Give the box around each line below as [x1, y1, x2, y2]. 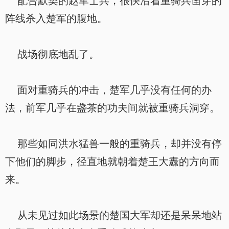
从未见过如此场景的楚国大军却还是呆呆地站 [5, 210, 222, 221]
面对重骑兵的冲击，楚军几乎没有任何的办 [5, 84, 212, 96]
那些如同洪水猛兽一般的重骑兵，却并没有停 [5, 138, 222, 149]
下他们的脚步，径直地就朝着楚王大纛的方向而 [5, 156, 220, 167]
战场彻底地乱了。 [5, 49, 99, 60]
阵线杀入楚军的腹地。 [5, 13, 107, 24]
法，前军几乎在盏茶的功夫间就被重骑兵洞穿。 [5, 102, 220, 113]
